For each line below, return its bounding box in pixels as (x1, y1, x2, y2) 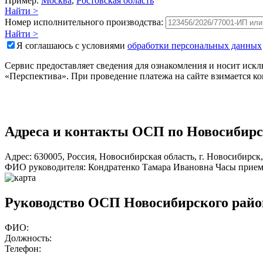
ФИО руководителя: (5, 161, 86, 172)
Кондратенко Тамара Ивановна (88, 161, 213, 172)
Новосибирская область (99, 151, 194, 161)
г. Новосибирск (199, 151, 261, 161)
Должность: (5, 232, 52, 243)
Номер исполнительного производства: (5, 16, 163, 27)
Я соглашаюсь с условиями (16, 40, 127, 50)
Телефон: (5, 243, 41, 254)
